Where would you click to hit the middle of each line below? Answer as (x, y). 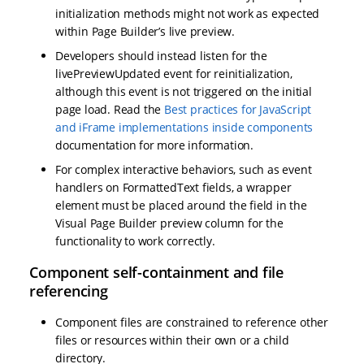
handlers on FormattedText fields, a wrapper (173, 188)
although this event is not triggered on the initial (184, 92)
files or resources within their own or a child (172, 340)
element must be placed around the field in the (181, 206)
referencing (69, 291)
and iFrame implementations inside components (184, 128)
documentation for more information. (155, 145)
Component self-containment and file (156, 273)
